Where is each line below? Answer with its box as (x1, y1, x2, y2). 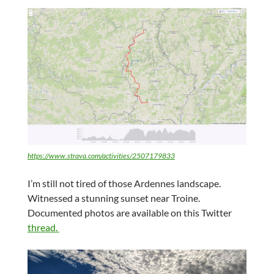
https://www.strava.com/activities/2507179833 (27, 150, 175, 160)
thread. (27, 221, 59, 233)
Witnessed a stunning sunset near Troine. (27, 191, 200, 204)
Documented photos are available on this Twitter (27, 206, 232, 218)
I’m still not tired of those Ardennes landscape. (27, 177, 221, 189)
